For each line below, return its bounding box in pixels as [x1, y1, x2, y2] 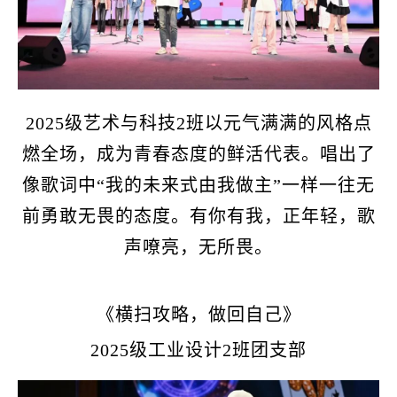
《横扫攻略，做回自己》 [96, 305, 301, 325]
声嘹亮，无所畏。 [124, 237, 273, 258]
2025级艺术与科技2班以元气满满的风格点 [25, 113, 372, 134]
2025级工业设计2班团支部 [90, 340, 307, 361]
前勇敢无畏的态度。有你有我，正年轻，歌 [21, 206, 376, 227]
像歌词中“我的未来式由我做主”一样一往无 [22, 175, 375, 196]
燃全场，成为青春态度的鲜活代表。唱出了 [21, 144, 376, 165]
